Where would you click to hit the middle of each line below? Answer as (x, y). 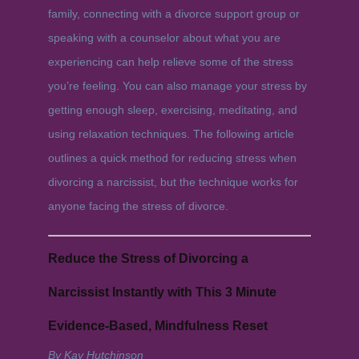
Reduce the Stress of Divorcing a (148, 258)
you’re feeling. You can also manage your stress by (177, 86)
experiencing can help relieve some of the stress (170, 62)
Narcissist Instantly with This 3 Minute (162, 292)
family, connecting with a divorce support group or (173, 14)
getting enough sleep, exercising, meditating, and (172, 110)
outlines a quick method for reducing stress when (172, 158)
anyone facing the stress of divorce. (138, 206)
